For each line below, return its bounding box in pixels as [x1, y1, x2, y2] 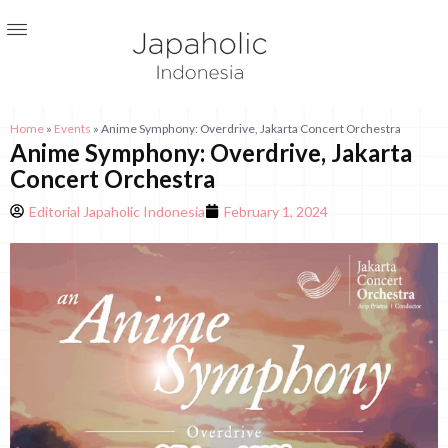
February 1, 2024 [224, 202, 328, 220]
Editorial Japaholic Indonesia [29, 202, 205, 220]
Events [54, 120, 91, 136]
